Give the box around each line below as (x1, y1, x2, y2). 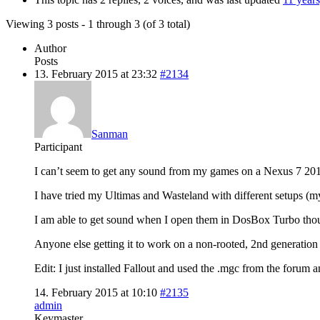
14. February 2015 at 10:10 (34, 286, 157, 299)
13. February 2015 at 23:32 (34, 67, 157, 80)
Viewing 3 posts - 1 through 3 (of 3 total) (6, 17, 190, 30)
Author (34, 41, 66, 54)
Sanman (91, 127, 128, 140)
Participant (34, 140, 82, 153)
